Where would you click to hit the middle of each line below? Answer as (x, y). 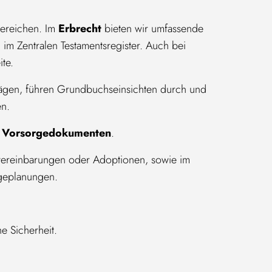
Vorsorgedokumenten (56, 133)
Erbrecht (80, 29)
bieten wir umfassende (152, 29)
